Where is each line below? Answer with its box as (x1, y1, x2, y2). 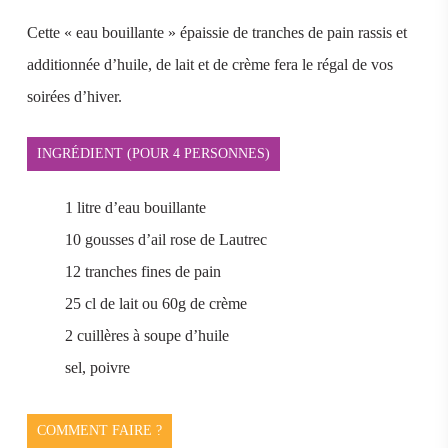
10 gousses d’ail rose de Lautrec (64, 231, 267, 248)
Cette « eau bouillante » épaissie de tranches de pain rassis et (26, 24, 407, 41)
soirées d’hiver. (26, 88, 122, 105)
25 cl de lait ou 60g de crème (64, 295, 247, 312)
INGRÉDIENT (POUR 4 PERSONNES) (36, 146, 270, 161)
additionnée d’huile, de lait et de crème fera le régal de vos (26, 56, 393, 73)
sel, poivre (64, 359, 130, 376)
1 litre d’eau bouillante (64, 199, 206, 216)
